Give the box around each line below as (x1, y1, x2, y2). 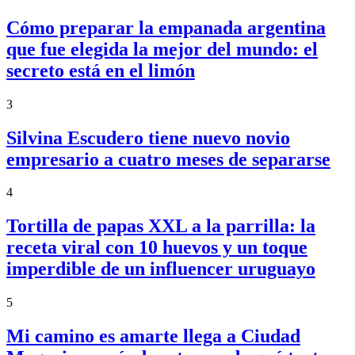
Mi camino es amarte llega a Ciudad (6, 326, 300, 347)
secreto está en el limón (6, 59, 195, 81)
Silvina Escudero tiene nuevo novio (6, 127, 290, 148)
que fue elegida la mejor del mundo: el (6, 38, 318, 59)
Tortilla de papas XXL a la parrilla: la (6, 216, 315, 237)
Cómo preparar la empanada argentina (6, 17, 326, 38)
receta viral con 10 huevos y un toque (6, 237, 307, 258)
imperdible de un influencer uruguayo (6, 258, 315, 280)
